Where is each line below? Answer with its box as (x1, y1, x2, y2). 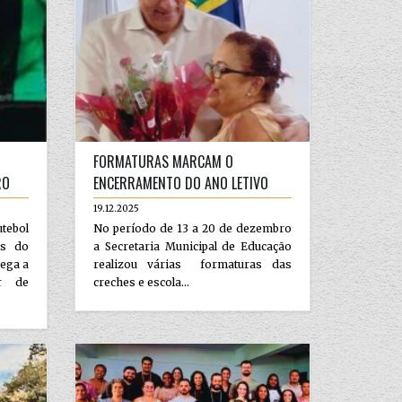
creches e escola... (93, 275, 190, 289)
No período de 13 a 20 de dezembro (93, 221, 292, 235)
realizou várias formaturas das (93, 257, 292, 271)
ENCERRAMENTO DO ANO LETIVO (93, 171, 269, 194)
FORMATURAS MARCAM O (93, 150, 234, 172)
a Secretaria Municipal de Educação (93, 239, 292, 253)
